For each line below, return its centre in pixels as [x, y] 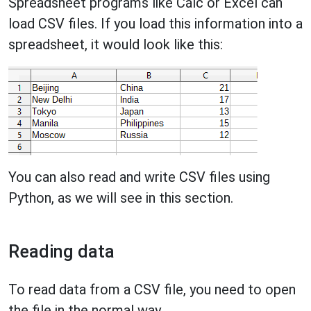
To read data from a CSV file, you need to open [152, 289]
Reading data [61, 252]
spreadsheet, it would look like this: [116, 44]
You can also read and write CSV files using [139, 177]
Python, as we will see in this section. [121, 198]
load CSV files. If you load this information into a [155, 24]
